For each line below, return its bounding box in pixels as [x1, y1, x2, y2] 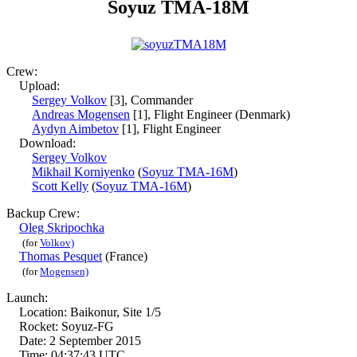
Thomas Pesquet [19, 249, 102, 263]
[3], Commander [107, 93, 193, 107]
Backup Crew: [6, 206, 80, 220]
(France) [102, 249, 147, 263]
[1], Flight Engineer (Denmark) [130, 108, 290, 121]
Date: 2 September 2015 [6, 334, 141, 347]
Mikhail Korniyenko [32, 165, 135, 178]
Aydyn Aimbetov [32, 122, 119, 135]
